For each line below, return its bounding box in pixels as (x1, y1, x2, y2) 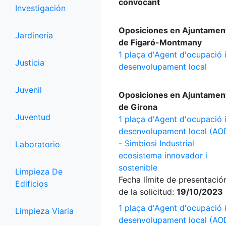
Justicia (15, 58, 44, 68)
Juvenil (15, 85, 42, 95)
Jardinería (15, 30, 53, 40)
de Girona (119, 102, 157, 112)
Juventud (15, 112, 50, 122)
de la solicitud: (119, 187, 177, 197)
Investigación (15, 3, 66, 13)
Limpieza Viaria (15, 206, 74, 216)
